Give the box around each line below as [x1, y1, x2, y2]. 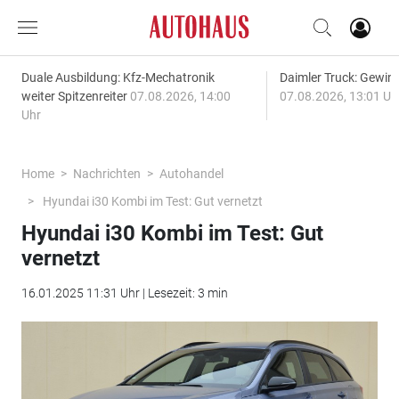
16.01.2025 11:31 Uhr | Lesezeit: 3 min [20, 286, 228, 300]
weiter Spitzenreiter [20, 89, 130, 103]
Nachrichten [72, 167, 141, 181]
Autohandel [159, 167, 224, 181]
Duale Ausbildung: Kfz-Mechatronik [20, 70, 215, 85]
